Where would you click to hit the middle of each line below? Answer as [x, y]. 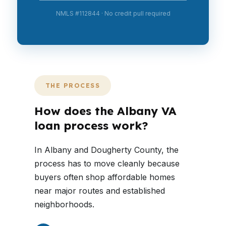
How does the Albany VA [105, 111]
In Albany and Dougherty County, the [106, 150]
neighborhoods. [64, 204]
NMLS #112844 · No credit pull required [113, 13]
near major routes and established [100, 191]
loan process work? [91, 126]
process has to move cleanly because [107, 163]
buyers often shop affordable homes [105, 177]
